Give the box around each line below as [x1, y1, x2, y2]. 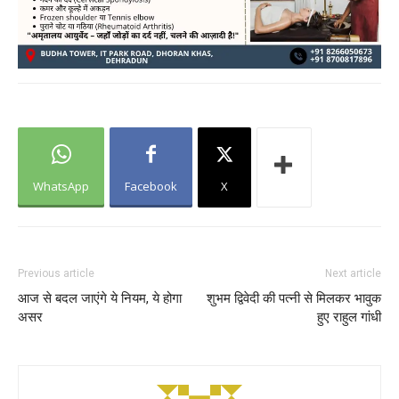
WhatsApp [33, 178, 89, 195]
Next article [325, 267, 381, 281]
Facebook [125, 178, 177, 195]
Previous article [18, 267, 94, 281]
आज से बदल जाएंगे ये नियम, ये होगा [18, 290, 182, 307]
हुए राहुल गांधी [317, 309, 381, 326]
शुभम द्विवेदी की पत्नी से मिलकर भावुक [207, 290, 381, 307]
